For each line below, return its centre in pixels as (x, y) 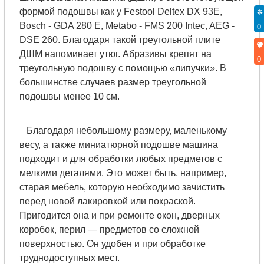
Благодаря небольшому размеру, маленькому (123, 131)
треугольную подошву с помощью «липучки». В (123, 68)
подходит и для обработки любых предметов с (121, 159)
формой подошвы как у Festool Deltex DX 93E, (121, 11)
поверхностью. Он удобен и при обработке (112, 244)
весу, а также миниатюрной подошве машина (118, 145)
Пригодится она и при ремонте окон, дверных (119, 215)
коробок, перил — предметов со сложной (109, 230)
